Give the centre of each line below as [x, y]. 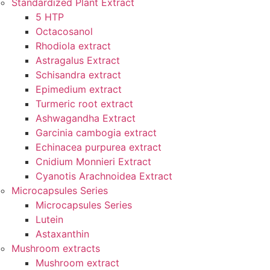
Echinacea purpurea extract [99, 147]
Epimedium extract [79, 89]
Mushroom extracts [56, 248]
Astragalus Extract [78, 60]
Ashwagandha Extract [86, 118]
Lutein [49, 219]
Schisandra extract [78, 75]
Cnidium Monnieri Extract [93, 162]
